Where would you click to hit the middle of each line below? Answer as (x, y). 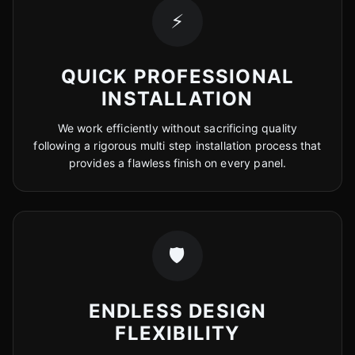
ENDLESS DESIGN (177, 311)
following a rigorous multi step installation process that (177, 145)
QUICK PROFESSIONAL (177, 76)
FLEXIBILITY (177, 333)
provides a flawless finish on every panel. (177, 163)
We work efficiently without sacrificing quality (177, 128)
